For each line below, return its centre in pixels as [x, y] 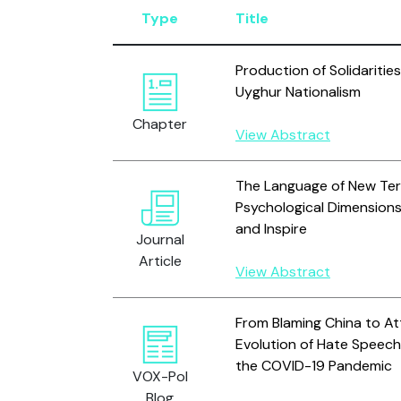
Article [160, 261]
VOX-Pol [160, 376]
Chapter [160, 124]
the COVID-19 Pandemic [314, 366]
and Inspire [271, 229]
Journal [160, 239]
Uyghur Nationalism [298, 92]
